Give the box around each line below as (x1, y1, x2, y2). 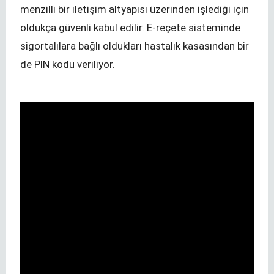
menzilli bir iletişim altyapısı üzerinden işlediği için (20, 3, 249, 16)
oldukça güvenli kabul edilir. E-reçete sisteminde (20, 21, 240, 34)
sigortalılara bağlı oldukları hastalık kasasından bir (20, 40, 249, 53)
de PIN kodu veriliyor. (20, 58, 115, 71)
